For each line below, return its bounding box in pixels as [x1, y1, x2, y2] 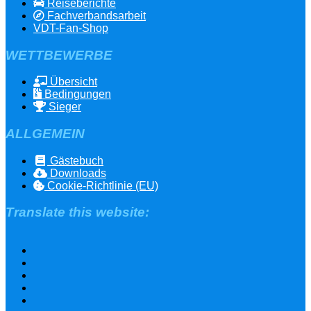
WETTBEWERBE [6, 47, 112, 62]
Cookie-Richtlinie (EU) [44, 179, 158, 192]
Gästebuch [47, 154, 103, 167]
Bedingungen [42, 88, 111, 101]
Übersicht [47, 76, 97, 88]
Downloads [47, 167, 106, 179]
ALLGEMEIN [6, 126, 85, 141]
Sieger [46, 101, 81, 113]
